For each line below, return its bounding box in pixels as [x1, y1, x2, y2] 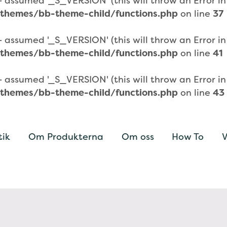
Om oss [121, 130, 154, 143]
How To [172, 130, 204, 143]
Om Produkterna [28, 130, 103, 143]
